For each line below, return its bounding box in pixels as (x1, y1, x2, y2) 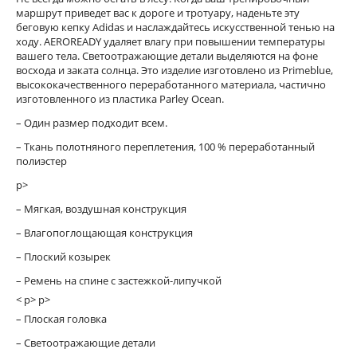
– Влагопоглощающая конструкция (16, 225, 193, 240)
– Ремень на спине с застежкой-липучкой (16, 273, 222, 288)
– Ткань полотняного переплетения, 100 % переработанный (16, 139, 315, 154)
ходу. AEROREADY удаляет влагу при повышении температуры (16, 33, 325, 49)
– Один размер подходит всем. (16, 115, 167, 130)
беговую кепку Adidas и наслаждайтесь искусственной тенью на (16, 19, 335, 34)
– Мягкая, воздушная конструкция (16, 201, 186, 216)
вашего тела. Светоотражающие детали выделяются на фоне (16, 48, 318, 63)
